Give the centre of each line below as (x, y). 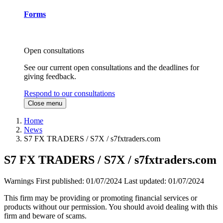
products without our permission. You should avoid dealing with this (111, 207)
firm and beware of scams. (45, 216)
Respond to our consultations (69, 94)
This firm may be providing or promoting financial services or (101, 198)
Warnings (19, 181)
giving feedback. (50, 77)
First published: (61, 181)
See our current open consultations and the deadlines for (111, 68)
